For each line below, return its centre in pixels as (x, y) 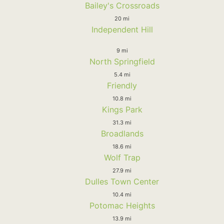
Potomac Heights (122, 205)
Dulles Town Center (122, 181)
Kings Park (122, 109)
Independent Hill (122, 29)
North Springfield (122, 61)
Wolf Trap (122, 157)
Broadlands (122, 133)
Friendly (122, 85)
